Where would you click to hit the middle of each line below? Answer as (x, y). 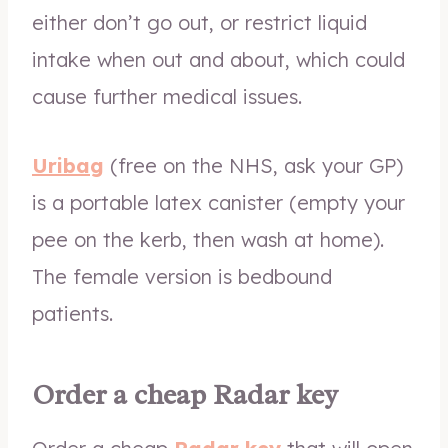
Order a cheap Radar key (185, 394)
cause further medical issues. (167, 96)
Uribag (68, 165)
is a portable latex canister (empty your (218, 202)
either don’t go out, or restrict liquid (199, 22)
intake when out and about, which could (218, 59)
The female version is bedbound (182, 276)
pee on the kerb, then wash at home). (208, 239)
